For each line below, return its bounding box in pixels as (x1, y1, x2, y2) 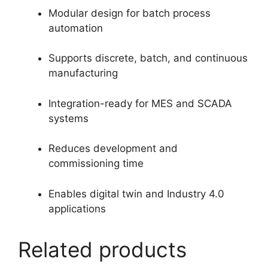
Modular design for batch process (48, 7, 211, 19)
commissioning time (48, 157, 144, 170)
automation (48, 22, 103, 34)
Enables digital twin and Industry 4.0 (48, 187, 224, 200)
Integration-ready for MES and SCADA (48, 97, 232, 109)
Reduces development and (48, 142, 178, 155)
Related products (18, 236, 187, 262)
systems (48, 112, 89, 124)
